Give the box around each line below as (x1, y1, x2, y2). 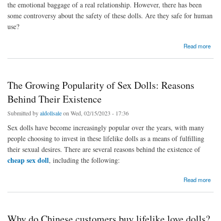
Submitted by (7, 109, 40, 117)
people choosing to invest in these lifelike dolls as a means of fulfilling (7, 134, 204, 144)
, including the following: (49, 155, 120, 165)
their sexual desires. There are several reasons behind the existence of (7, 145, 200, 154)
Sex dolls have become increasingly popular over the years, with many (7, 123, 204, 133)
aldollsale (40, 109, 62, 117)
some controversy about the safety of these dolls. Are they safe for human (7, 11, 213, 21)
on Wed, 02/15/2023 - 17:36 (62, 109, 129, 117)
